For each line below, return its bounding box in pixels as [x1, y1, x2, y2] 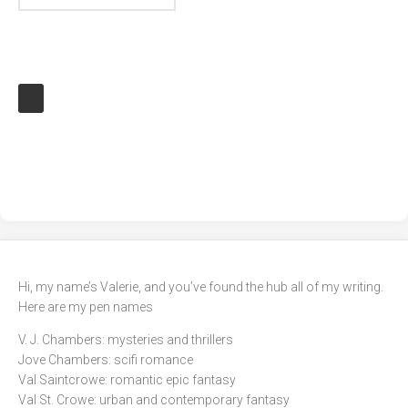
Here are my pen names [18, 300, 153, 314]
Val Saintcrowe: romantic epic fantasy [18, 372, 236, 387]
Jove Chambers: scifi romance [18, 352, 193, 367]
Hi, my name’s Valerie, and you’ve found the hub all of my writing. [18, 280, 383, 294]
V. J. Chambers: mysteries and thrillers [18, 332, 233, 347]
